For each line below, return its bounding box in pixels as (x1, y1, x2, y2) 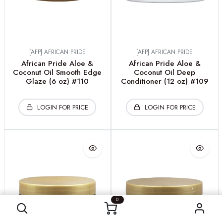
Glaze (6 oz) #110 (26, 76, 89, 87)
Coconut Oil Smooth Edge (13, 67, 102, 78)
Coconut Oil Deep (134, 67, 196, 78)
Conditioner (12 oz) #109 (121, 76, 209, 87)
